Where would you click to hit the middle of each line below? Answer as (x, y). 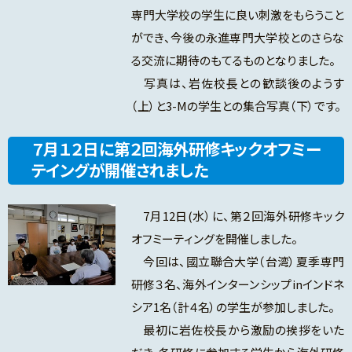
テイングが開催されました (120, 170)
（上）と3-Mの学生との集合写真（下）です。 (236, 106)
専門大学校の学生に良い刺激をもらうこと (237, 15)
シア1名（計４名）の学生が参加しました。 (233, 307)
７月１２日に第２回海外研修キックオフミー (176, 149)
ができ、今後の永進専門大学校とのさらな (237, 38)
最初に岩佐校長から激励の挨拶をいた (237, 330)
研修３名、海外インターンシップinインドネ (237, 284)
